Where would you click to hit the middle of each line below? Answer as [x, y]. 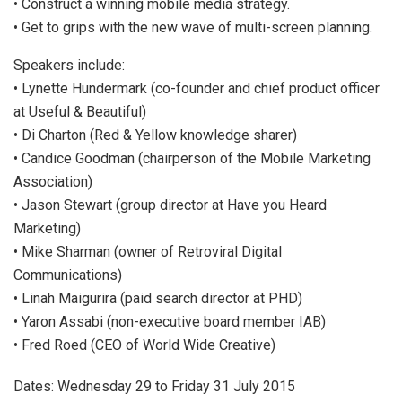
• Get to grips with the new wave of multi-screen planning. [193, 28]
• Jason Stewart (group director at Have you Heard [170, 205]
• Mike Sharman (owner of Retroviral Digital [148, 252]
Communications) [68, 275]
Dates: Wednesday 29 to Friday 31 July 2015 [154, 387]
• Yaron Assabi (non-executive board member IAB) [170, 322]
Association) [53, 182]
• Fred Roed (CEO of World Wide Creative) [144, 345]
